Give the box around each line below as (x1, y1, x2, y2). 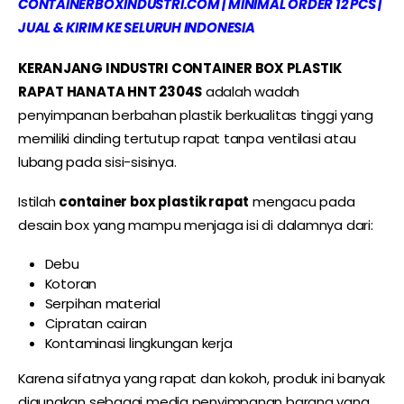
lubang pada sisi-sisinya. (18, 151, 177, 171)
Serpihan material (44, 293, 161, 313)
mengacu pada (249, 192, 355, 212)
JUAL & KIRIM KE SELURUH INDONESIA (18, 18, 255, 38)
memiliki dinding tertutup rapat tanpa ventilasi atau (18, 128, 356, 148)
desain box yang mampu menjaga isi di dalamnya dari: (18, 216, 373, 235)
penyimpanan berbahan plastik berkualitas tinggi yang (18, 105, 373, 124)
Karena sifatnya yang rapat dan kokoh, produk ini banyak (18, 368, 385, 388)
